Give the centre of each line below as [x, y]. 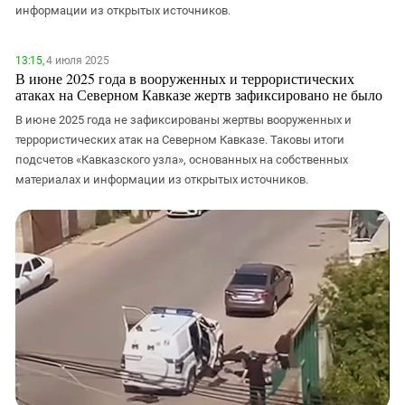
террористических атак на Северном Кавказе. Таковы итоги [180, 140]
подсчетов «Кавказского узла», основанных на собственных [182, 160]
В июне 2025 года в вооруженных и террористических [185, 78]
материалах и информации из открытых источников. [162, 179]
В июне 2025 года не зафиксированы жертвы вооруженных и [184, 120]
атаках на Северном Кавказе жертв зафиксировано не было [199, 94]
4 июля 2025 [76, 61]
